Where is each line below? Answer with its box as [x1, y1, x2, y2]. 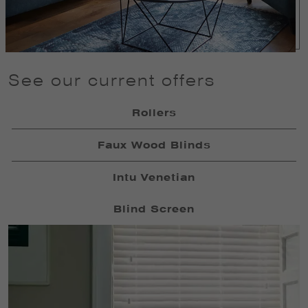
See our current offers [8, 70, 215, 89]
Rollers [131, 107, 177, 118]
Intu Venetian [113, 171, 195, 183]
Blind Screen [113, 203, 195, 214]
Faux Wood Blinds [97, 139, 211, 151]
